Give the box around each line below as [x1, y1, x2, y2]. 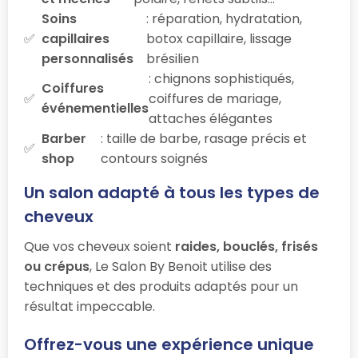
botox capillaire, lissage [146, 29, 292, 48]
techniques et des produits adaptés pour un [24, 276, 298, 296]
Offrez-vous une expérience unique [24, 332, 314, 356]
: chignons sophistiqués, [149, 69, 294, 88]
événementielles [42, 99, 149, 118]
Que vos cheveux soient [24, 237, 175, 256]
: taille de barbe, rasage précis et [101, 129, 308, 148]
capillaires [42, 29, 109, 48]
